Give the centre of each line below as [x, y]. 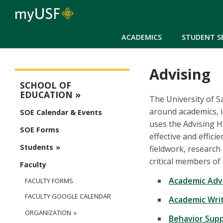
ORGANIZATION [48, 213]
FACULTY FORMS [49, 181]
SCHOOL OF [46, 85]
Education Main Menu [56, 77]
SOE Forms [40, 130]
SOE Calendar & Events [61, 112]
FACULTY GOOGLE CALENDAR [68, 196]
